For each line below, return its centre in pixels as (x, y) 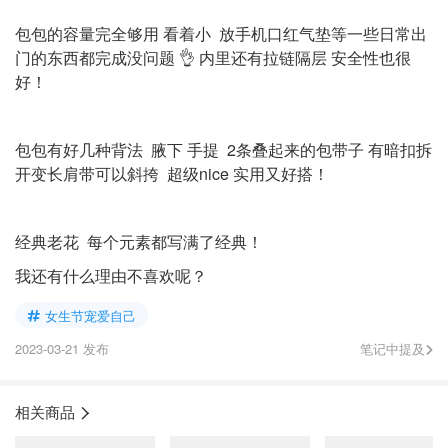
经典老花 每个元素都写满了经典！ (139, 241)
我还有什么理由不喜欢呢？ (111, 275)
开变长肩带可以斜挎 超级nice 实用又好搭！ (172, 173)
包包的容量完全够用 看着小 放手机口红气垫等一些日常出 (221, 33)
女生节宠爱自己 (90, 315)
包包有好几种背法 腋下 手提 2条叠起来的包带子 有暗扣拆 (223, 149)
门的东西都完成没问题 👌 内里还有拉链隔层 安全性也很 (213, 57)
